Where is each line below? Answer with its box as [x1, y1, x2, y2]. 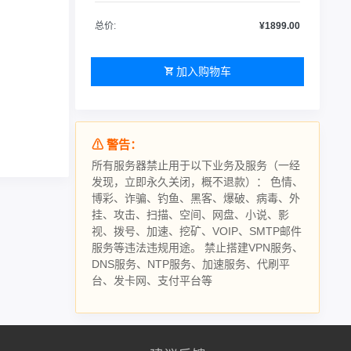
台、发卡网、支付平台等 [92, 274, 212, 287]
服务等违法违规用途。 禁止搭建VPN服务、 [92, 241, 303, 254]
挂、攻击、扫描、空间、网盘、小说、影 [92, 208, 289, 221]
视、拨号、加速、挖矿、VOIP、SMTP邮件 [92, 225, 302, 237]
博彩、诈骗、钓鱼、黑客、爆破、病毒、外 [92, 192, 300, 204]
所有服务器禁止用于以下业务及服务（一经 [92, 159, 300, 172]
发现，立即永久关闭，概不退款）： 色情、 [92, 175, 303, 188]
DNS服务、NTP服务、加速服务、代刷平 [92, 258, 290, 270]
